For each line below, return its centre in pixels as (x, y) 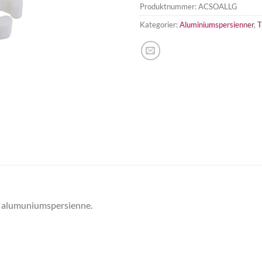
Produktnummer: (169, 7)
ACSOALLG (218, 7)
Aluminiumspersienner (217, 25)
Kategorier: (160, 25)
